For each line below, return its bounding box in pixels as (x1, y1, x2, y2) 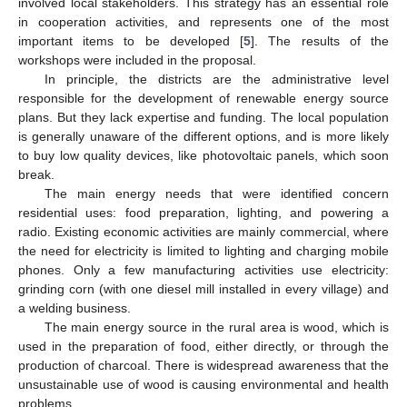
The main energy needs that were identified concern (44, 185, 389, 201)
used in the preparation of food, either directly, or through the (18, 338, 389, 353)
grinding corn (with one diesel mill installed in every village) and (18, 281, 389, 296)
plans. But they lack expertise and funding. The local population (18, 109, 389, 124)
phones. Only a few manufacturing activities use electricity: (18, 262, 389, 277)
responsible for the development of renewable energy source (18, 90, 389, 105)
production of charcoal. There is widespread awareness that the (18, 357, 389, 372)
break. (18, 166, 55, 182)
